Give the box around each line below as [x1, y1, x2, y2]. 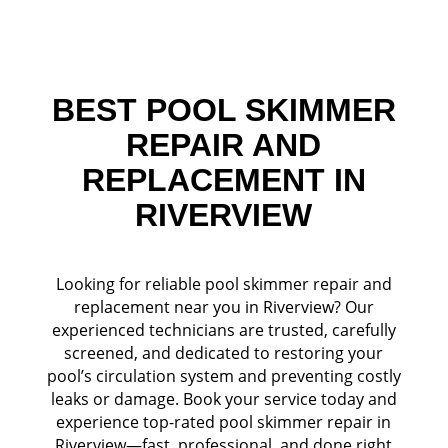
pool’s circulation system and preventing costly [46, 365, 401, 387]
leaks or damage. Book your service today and [50, 388, 397, 410]
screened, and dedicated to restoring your [64, 342, 384, 364]
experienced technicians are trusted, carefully [51, 319, 396, 341]
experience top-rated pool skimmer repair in [56, 411, 392, 433]
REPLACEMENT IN [81, 162, 366, 198]
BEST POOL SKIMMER [51, 92, 396, 128]
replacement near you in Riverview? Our [73, 296, 374, 318]
